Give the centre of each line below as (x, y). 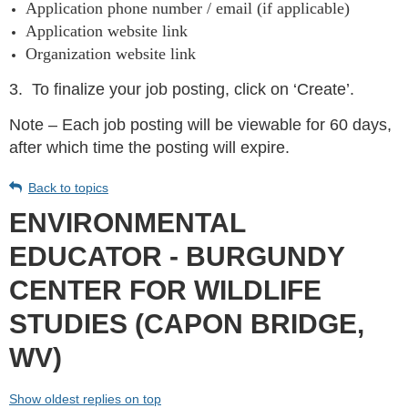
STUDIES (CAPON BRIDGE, (187, 324)
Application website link (109, 31)
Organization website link (111, 54)
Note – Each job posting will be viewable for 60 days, (200, 125)
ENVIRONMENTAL (127, 223)
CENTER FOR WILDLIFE (165, 291)
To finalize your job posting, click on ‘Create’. (193, 90)
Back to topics (68, 188)
